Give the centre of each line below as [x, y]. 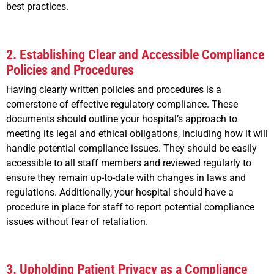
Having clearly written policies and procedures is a [114, 89]
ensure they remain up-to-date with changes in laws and [126, 177]
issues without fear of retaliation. [77, 221]
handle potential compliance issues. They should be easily [131, 148]
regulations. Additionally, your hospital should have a [120, 192]
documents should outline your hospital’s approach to [122, 119]
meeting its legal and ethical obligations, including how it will [137, 133]
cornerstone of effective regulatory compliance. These [122, 104]
